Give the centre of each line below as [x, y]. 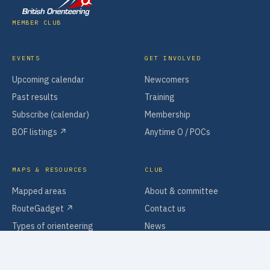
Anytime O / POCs [177, 132]
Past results [35, 97]
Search [158, 261]
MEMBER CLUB [37, 23]
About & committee [181, 191]
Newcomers [167, 80]
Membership [168, 115]
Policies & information [186, 244]
